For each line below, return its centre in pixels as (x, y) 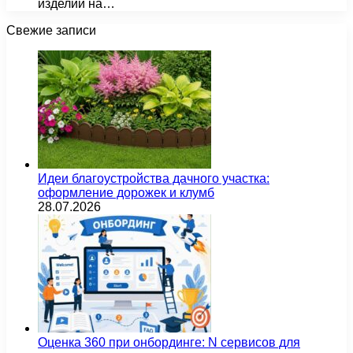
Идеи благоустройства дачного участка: (154, 178)
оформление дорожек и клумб (126, 192)
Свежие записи (51, 30)
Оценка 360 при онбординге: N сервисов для (169, 342)
